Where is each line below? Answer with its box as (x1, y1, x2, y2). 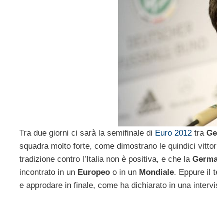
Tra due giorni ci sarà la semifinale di (19, 128, 155, 138)
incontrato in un (19, 168, 77, 177)
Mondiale (139, 168, 174, 177)
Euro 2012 (155, 128, 194, 138)
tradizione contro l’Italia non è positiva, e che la (19, 155, 192, 164)
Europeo (77, 168, 110, 177)
